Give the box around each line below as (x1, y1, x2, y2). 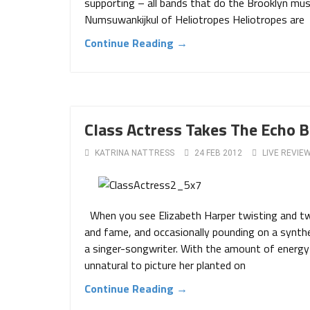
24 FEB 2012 (194, 148, 242, 158)
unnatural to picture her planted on (84, 257, 246, 273)
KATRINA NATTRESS (95, 148, 174, 158)
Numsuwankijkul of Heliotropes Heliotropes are (84, 11, 304, 28)
